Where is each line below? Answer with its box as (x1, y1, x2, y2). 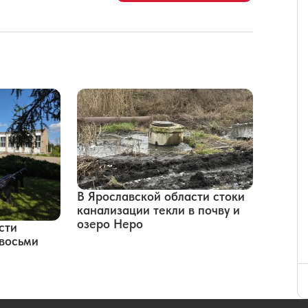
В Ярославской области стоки (77, 188, 245, 203)
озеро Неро (77, 216, 143, 231)
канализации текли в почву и (77, 202, 240, 217)
